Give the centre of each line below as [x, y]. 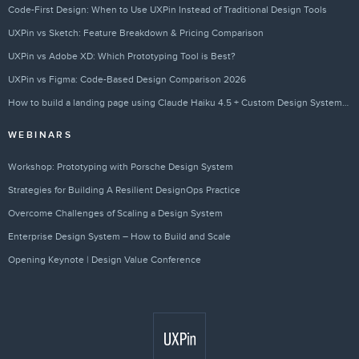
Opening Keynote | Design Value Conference [105, 259]
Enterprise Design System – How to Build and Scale [119, 236]
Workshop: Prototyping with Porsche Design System [121, 166]
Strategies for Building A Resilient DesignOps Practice [124, 190]
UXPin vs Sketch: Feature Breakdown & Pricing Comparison [136, 32]
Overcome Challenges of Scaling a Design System [115, 213]
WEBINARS [40, 135]
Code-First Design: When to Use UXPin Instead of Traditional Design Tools [167, 9]
